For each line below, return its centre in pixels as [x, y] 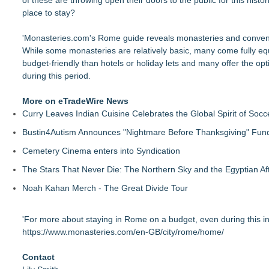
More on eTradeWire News [75, 101]
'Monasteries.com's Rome [73, 38]
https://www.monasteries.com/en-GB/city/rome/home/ [123, 232]
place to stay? [49, 13]
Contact [38, 257]
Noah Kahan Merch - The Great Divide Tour [105, 188]
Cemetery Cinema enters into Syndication [101, 151]
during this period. [56, 76]
